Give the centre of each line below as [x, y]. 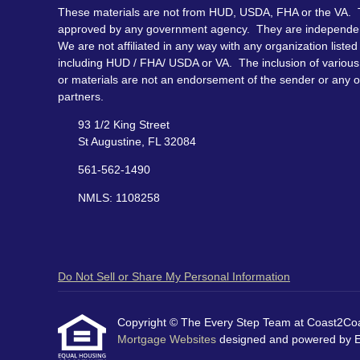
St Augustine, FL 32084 [137, 142]
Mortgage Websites [168, 340]
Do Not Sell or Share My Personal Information [174, 277]
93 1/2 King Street [123, 125]
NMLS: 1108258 [119, 198]
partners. [81, 97]
